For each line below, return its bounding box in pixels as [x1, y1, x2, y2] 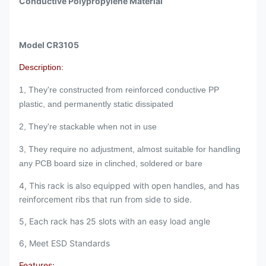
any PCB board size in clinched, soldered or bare [19, 159, 202, 168]
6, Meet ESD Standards [19, 238, 110, 248]
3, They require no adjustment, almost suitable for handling [19, 144, 240, 154]
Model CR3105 [19, 40, 79, 50]
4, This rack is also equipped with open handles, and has [19, 180, 239, 191]
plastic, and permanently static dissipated [19, 99, 173, 109]
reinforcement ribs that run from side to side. [19, 194, 192, 204]
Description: [19, 62, 64, 72]
